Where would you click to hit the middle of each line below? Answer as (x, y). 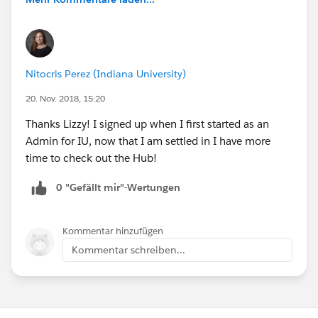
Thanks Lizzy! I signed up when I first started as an (147, 124)
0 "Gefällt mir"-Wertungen (118, 187)
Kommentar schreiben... (128, 250)
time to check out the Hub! (91, 158)
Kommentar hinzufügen (113, 231)
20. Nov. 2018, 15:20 (65, 98)
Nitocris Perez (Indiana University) (106, 73)
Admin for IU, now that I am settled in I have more (148, 141)
